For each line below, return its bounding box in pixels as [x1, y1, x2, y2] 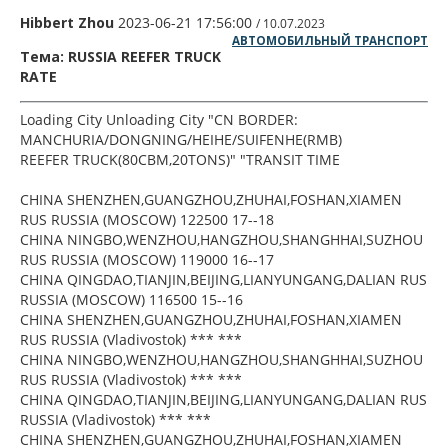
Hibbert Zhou [20, 13, 114, 33]
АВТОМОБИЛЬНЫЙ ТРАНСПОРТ [232, 33, 428, 49]
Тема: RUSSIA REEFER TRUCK [20, 47, 221, 67]
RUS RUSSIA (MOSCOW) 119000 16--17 [20, 250, 274, 270]
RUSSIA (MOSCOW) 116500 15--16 [20, 290, 243, 310]
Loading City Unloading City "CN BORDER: [20, 110, 298, 130]
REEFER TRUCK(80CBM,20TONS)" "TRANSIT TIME [20, 150, 340, 170]
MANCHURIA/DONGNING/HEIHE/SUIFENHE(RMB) [20, 130, 342, 150]
